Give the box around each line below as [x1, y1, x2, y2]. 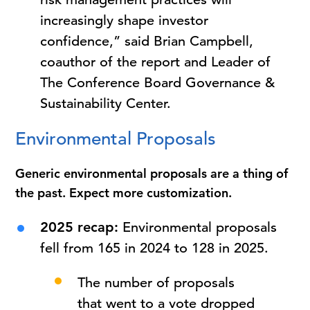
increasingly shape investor [40, 12, 209, 29]
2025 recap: [40, 219, 119, 235]
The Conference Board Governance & [40, 74, 275, 91]
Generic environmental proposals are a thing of [15, 165, 289, 181]
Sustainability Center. [40, 95, 172, 112]
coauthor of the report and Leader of [40, 53, 271, 71]
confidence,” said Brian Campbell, [40, 33, 254, 50]
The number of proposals [77, 274, 235, 291]
